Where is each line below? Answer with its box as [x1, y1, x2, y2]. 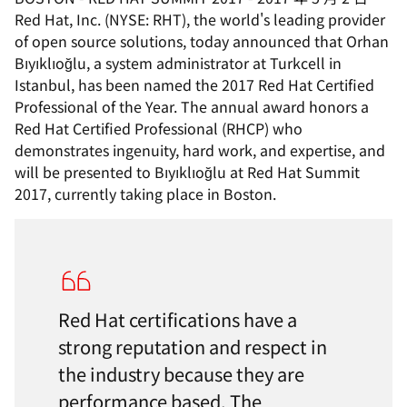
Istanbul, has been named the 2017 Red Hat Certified [15, 74, 374, 95]
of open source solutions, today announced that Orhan [15, 30, 389, 52]
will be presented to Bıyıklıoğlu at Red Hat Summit [15, 161, 360, 183]
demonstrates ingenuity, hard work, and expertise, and [15, 139, 385, 161]
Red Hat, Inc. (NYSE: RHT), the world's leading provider [15, 8, 385, 30]
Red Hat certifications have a [58, 306, 297, 333]
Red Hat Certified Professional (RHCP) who [15, 117, 303, 139]
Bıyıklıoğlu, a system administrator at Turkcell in [15, 52, 342, 74]
